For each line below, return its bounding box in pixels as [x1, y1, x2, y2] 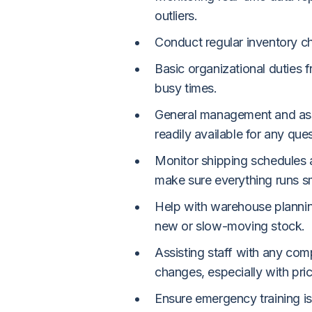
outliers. [155, 8, 198, 23]
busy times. [155, 81, 217, 95]
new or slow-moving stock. [155, 219, 306, 233]
